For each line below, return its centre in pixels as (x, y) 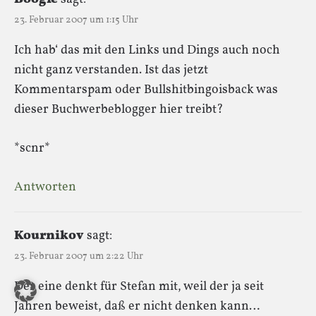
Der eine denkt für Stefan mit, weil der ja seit (139, 286)
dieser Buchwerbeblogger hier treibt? (119, 109)
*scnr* (32, 148)
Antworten (45, 187)
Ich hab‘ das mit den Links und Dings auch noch (147, 50)
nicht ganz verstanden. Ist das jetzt (111, 70)
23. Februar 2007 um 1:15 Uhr (76, 20)
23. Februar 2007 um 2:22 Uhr (79, 256)
